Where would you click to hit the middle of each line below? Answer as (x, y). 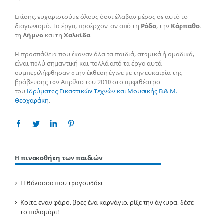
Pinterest (88, 123)
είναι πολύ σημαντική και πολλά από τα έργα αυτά (88, 64)
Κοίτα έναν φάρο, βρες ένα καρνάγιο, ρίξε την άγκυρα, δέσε (107, 202)
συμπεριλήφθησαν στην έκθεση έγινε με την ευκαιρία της (98, 73)
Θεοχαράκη (32, 100)
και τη (54, 35)
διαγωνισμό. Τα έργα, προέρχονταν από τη (78, 26)
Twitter (50, 123)
